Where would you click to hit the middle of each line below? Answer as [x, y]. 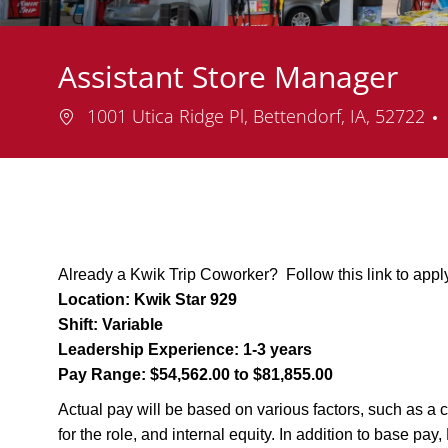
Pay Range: [102, 375]
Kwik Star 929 [185, 300]
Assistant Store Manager [228, 77]
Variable [130, 325]
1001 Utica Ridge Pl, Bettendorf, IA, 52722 [256, 116]
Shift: [78, 325]
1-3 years [275, 350]
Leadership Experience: [148, 350]
